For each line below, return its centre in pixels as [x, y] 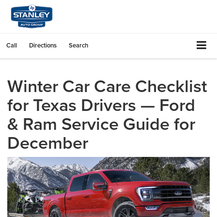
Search [78, 45]
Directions [43, 45]
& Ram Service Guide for [101, 123]
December [48, 142]
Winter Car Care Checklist [107, 85]
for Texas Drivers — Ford [101, 104]
